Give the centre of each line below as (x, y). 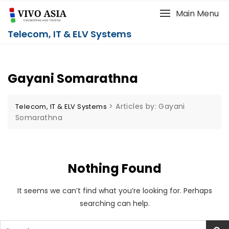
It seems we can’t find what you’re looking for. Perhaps (114, 190)
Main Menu (197, 14)
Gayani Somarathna (73, 78)
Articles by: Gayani (150, 106)
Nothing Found (114, 168)
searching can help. (114, 203)
